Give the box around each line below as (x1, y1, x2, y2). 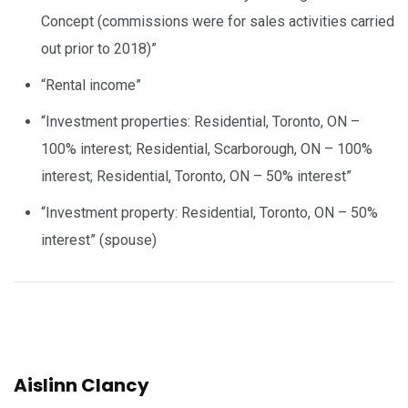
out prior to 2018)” (41, 39, 157, 57)
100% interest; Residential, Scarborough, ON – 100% (41, 139, 372, 158)
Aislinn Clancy (14, 372, 149, 398)
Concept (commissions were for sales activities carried (41, 12, 394, 30)
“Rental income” (41, 76, 141, 94)
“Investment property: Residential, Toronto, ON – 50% (41, 203, 378, 221)
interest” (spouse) (41, 230, 157, 249)
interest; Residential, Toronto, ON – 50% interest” (41, 167, 352, 185)
